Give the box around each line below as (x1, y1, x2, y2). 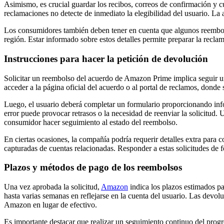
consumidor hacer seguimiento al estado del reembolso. (4, 117, 177, 126)
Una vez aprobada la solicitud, (4, 182, 101, 191)
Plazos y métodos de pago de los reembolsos (4, 162, 182, 173)
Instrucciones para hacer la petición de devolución (4, 53, 208, 64)
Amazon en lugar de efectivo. (4, 200, 97, 209)
